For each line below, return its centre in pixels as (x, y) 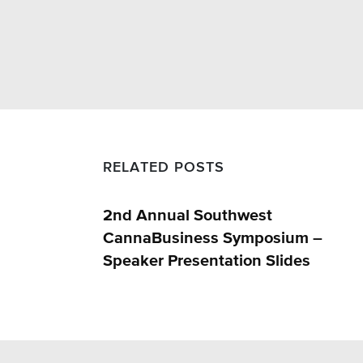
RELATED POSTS (164, 168)
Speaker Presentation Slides (207, 261)
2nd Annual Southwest (188, 216)
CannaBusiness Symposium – (213, 238)
